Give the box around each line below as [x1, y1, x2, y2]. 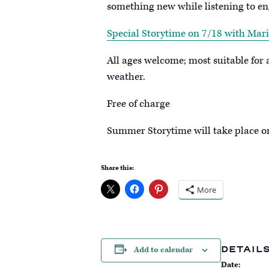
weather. [107, 70, 145, 83]
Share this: [101, 163, 134, 172]
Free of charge [107, 97, 170, 110]
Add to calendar [133, 244, 193, 255]
